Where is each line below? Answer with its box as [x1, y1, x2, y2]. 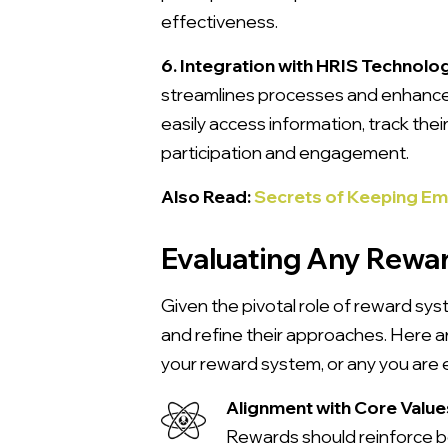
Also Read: [161, 184, 251, 207]
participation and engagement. [161, 140, 409, 163]
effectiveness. [161, 9, 278, 32]
